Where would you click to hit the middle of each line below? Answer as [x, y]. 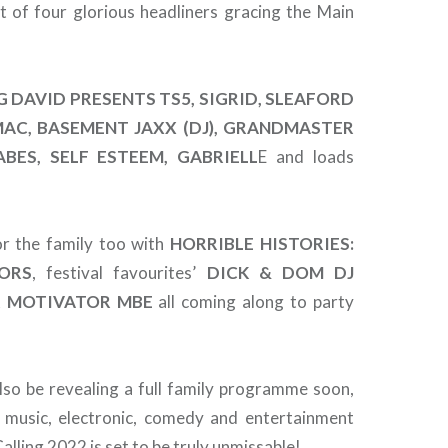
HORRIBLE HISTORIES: [262, 243]
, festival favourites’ [119, 272]
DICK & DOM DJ [280, 272]
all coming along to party [253, 301]
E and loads [306, 156]
